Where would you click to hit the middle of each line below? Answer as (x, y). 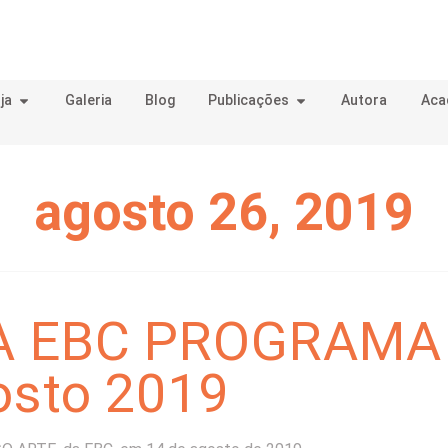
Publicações (249, 100)
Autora (364, 100)
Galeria (88, 100)
